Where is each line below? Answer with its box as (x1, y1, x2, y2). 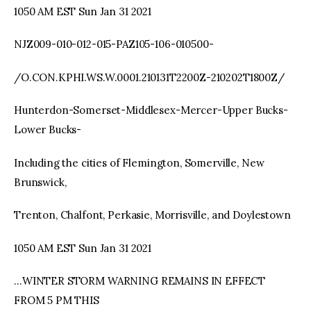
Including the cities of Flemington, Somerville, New (14, 155, 264, 169)
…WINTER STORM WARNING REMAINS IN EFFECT (14, 274, 266, 288)
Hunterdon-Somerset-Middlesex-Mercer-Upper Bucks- (14, 103, 288, 117)
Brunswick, (14, 175, 67, 189)
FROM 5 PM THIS (14, 294, 99, 308)
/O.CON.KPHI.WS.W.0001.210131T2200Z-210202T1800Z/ (14, 70, 285, 84)
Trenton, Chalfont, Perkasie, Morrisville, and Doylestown (14, 208, 291, 222)
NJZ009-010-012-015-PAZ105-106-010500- (14, 37, 214, 51)
